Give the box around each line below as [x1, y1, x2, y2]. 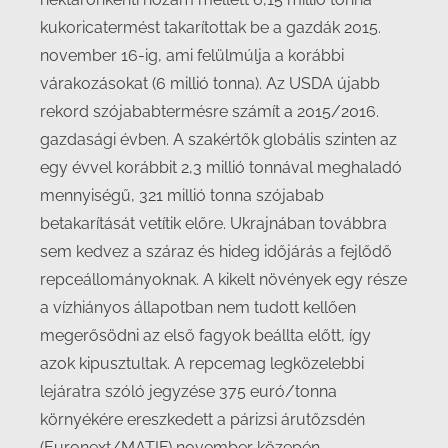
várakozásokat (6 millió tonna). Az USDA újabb [40, 74, 380, 93]
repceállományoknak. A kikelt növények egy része [40, 270, 407, 289]
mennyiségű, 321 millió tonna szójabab [40, 186, 324, 205]
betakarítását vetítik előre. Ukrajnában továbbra [40, 214, 387, 233]
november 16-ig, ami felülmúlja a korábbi [40, 46, 344, 65]
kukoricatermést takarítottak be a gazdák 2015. [40, 18, 381, 37]
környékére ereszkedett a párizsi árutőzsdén [40, 410, 365, 429]
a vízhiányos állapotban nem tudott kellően [40, 298, 356, 317]
